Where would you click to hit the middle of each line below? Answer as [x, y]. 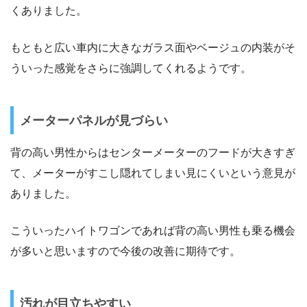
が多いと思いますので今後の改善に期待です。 [125, 251]
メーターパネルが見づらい [94, 120]
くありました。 [49, 10]
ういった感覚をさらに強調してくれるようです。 [131, 68]
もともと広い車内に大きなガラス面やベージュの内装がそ [153, 47]
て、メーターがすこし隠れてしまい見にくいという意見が [153, 173]
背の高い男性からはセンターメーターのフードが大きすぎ [153, 153]
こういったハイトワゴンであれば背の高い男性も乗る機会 [153, 231]
